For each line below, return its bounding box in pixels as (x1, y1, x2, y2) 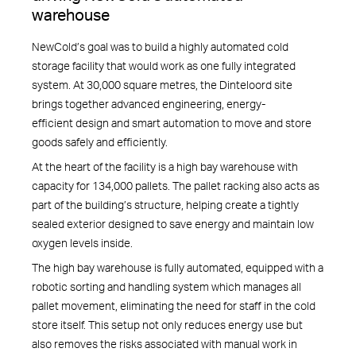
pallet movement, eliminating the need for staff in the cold (32, 298, 315, 314)
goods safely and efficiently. (32, 133, 170, 149)
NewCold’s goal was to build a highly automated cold (32, 38, 288, 54)
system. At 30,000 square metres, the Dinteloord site (32, 76, 292, 92)
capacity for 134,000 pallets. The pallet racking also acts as (32, 177, 319, 193)
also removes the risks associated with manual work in (32, 336, 297, 352)
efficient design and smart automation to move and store (32, 114, 311, 130)
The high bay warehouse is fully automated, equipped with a (32, 260, 323, 276)
